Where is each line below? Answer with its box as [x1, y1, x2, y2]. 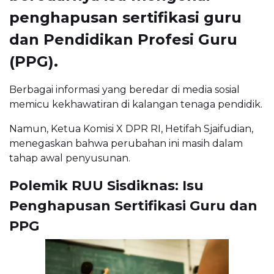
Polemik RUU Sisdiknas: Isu [9, 177, 204, 194]
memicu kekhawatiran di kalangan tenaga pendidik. [9, 98, 262, 111]
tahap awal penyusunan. [9, 152, 130, 165]
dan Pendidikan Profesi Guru [9, 31, 237, 49]
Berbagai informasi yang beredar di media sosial [9, 84, 240, 96]
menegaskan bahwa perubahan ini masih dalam [9, 138, 243, 150]
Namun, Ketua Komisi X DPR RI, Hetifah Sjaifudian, [9, 123, 253, 135]
